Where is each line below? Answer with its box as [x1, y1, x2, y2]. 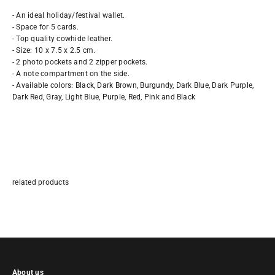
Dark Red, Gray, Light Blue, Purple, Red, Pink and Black [12, 93, 196, 101]
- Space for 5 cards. [12, 23, 79, 31]
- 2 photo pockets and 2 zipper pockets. [12, 58, 148, 66]
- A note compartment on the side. [12, 69, 130, 78]
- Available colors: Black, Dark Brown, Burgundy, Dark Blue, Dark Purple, [12, 81, 254, 90]
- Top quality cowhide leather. [12, 34, 113, 43]
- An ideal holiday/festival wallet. [12, 11, 125, 20]
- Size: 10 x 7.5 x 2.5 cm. [12, 46, 96, 55]
